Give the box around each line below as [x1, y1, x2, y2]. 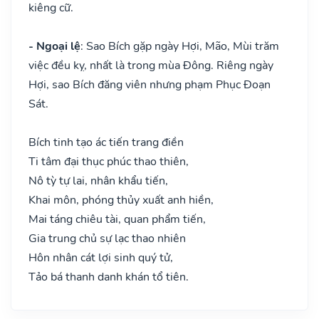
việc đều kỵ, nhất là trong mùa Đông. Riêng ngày [28, 57, 273, 73]
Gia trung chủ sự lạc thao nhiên [28, 230, 186, 246]
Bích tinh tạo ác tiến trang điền [28, 134, 184, 150]
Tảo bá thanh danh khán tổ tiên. [28, 268, 189, 285]
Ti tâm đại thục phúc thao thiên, [28, 153, 189, 169]
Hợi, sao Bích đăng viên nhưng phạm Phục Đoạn [28, 76, 271, 93]
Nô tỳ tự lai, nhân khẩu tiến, [28, 172, 168, 189]
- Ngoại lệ [28, 38, 80, 54]
